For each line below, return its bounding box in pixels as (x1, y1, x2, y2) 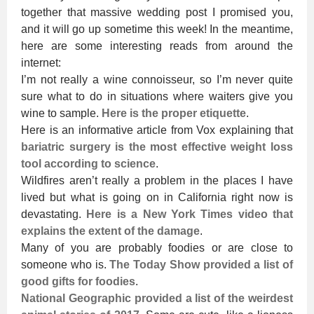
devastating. (21, 207, 87, 220)
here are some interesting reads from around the (21, 39, 293, 52)
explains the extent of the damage (21, 224, 200, 237)
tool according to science (21, 157, 156, 170)
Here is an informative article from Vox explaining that (21, 123, 293, 136)
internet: (21, 56, 61, 69)
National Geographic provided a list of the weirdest (21, 292, 293, 304)
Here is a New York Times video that (86, 207, 293, 220)
